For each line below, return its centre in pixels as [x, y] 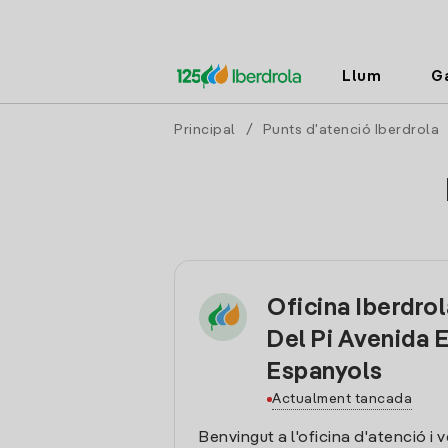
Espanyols [325, 373]
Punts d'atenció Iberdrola [350, 130]
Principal [205, 130]
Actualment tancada [342, 399]
